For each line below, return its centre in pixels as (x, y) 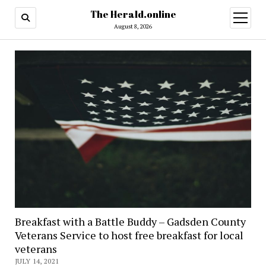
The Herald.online (133, 14)
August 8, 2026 (133, 26)
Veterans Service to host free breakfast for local (129, 235)
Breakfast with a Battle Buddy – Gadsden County (130, 222)
